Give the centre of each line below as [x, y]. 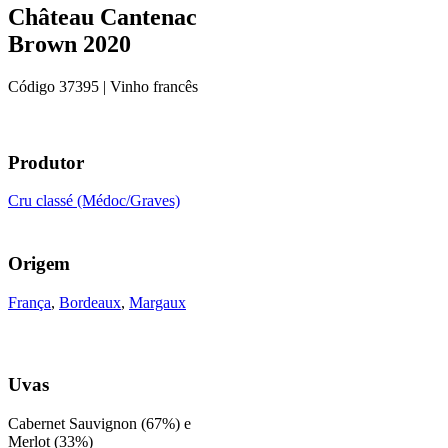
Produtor [46, 162]
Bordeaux [90, 302]
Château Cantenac [102, 16]
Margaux [157, 302]
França [29, 302]
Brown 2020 [69, 43]
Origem [39, 263]
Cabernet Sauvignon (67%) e [99, 424]
